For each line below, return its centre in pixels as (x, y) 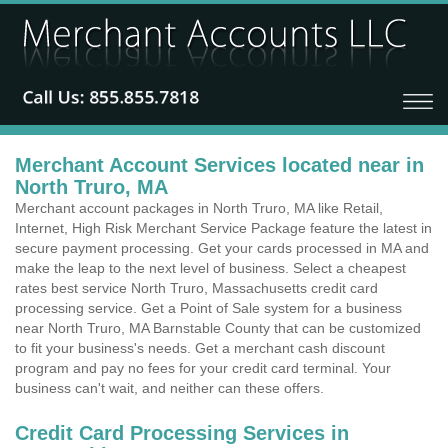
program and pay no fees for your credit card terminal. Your (203, 368)
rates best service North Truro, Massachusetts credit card (196, 288)
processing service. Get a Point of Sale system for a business (208, 308)
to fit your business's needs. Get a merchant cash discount (200, 348)
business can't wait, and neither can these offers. (169, 388)
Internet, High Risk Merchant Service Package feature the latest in (223, 228)
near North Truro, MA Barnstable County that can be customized (218, 328)
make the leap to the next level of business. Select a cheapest (210, 268)
